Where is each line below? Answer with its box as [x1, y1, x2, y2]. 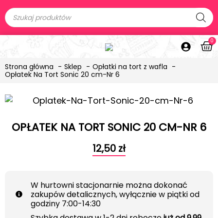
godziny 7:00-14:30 [30, 198, 101, 209]
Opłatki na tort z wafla [92, 62, 167, 72]
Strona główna [5, 62, 54, 72]
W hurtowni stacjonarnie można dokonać [30, 179, 187, 191]
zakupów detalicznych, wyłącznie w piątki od [30, 188, 200, 200]
